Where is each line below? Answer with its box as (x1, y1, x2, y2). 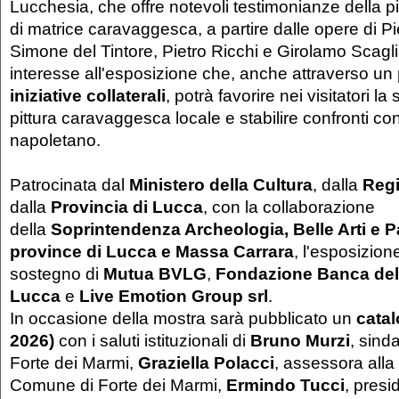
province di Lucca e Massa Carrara (10, 241, 294, 262)
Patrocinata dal (10, 175, 129, 195)
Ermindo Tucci (226, 375, 345, 395)
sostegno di (10, 264, 103, 284)
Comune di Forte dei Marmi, (10, 375, 226, 395)
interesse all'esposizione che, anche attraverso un (10, 63, 397, 84)
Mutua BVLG (103, 264, 207, 284)
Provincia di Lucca (51, 197, 203, 217)
